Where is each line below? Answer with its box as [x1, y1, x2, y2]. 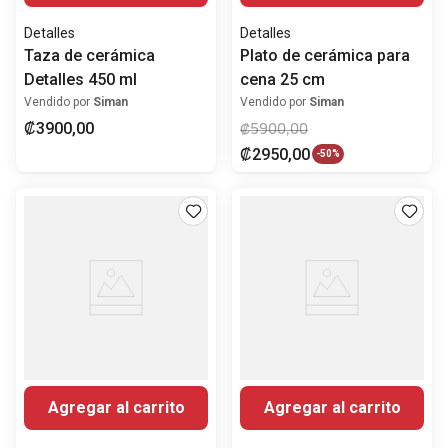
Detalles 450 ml [24, 69, 137, 89]
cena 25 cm [240, 69, 325, 89]
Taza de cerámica [24, 45, 155, 65]
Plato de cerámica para [240, 45, 410, 65]
